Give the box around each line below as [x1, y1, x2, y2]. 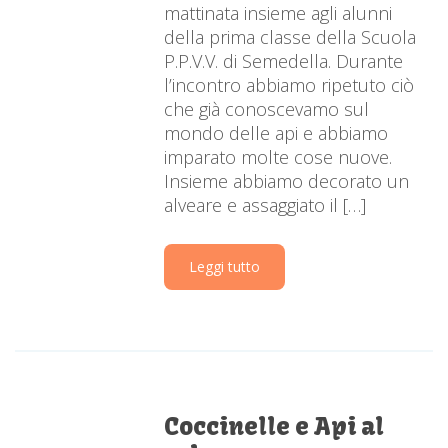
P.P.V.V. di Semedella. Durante [164, 49, 404, 74]
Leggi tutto [189, 257, 261, 277]
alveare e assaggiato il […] [164, 193, 367, 218]
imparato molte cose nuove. [164, 145, 393, 170]
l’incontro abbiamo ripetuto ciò [164, 73, 415, 98]
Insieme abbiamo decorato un [164, 169, 410, 194]
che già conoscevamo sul [164, 97, 370, 122]
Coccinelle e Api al [164, 411, 385, 442]
